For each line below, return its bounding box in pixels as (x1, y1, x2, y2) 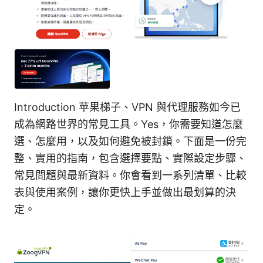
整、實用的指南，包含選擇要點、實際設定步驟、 (14, 152, 247, 165)
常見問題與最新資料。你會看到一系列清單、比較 (14, 169, 247, 182)
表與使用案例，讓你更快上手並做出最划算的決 (14, 186, 236, 199)
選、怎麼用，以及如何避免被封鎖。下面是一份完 (14, 135, 247, 148)
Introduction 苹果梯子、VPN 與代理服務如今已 (14, 101, 241, 114)
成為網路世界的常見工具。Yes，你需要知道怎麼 (14, 118, 243, 131)
